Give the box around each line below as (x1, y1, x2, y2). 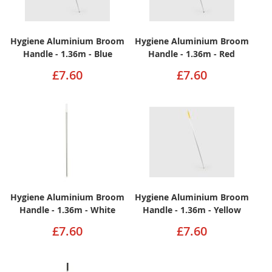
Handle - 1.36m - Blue (22, 47, 112, 59)
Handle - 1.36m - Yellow (142, 203, 241, 216)
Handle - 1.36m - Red (148, 47, 236, 59)
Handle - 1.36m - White (19, 203, 116, 216)
